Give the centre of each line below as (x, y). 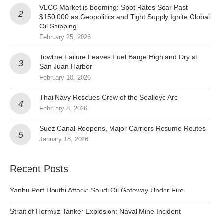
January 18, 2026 (64, 139)
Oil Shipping (58, 26)
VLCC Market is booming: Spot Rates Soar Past (113, 7)
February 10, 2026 (65, 77)
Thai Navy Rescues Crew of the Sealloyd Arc (109, 97)
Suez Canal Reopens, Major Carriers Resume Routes (123, 128)
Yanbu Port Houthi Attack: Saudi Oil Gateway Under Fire (97, 190)
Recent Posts (39, 169)
